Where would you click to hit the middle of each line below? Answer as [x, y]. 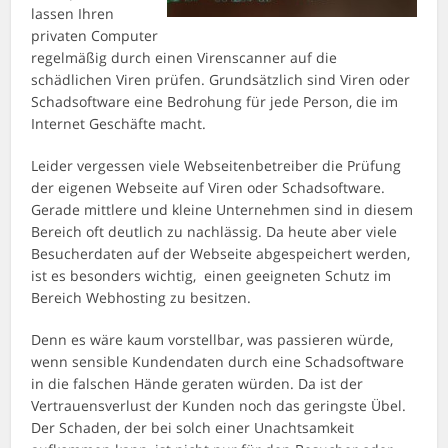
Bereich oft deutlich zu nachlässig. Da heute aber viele [214, 231]
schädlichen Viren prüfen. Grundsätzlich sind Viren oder [221, 79]
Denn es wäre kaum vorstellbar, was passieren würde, [212, 339]
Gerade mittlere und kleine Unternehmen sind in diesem [222, 209]
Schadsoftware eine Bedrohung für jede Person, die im [215, 101]
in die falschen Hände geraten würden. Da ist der [197, 383]
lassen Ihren [73, 13]
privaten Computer [95, 35]
